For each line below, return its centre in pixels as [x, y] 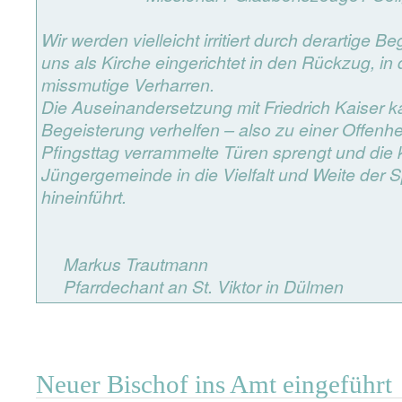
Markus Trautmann [125, 264]
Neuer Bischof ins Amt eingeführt [214, 384]
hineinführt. [84, 197]
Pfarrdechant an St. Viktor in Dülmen [192, 286]
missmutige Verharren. [130, 84]
